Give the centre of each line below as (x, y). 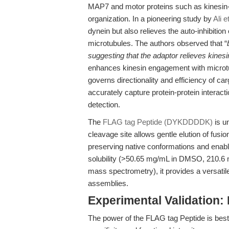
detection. (104, 105)
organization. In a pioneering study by (151, 19)
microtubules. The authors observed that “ (157, 43)
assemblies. (108, 183)
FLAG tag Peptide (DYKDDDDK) (158, 122)
